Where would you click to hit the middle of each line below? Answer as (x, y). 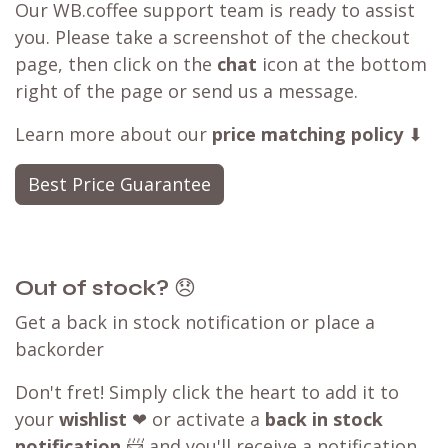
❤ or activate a (196, 419)
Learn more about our (113, 134)
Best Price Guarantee (119, 184)
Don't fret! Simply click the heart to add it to (207, 392)
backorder (59, 349)
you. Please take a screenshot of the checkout (212, 37)
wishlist (93, 419)
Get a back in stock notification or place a (195, 322)
